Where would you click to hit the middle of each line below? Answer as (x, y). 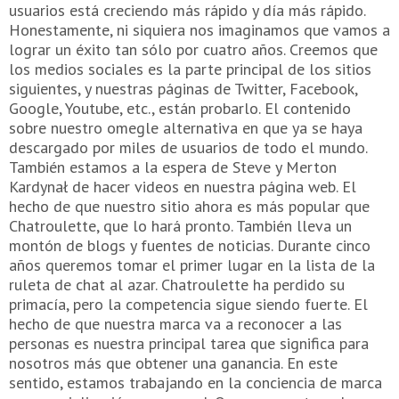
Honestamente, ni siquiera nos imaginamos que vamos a (199, 30)
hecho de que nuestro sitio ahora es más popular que (189, 207)
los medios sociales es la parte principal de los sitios (190, 69)
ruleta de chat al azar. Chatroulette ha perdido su (177, 285)
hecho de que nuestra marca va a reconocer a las (175, 324)
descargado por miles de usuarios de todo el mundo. (188, 148)
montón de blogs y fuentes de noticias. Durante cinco (190, 246)
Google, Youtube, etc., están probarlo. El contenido (180, 109)
